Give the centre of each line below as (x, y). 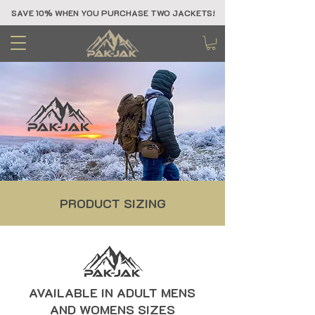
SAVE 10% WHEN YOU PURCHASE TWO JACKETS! (113, 12)
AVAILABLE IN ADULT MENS (112, 293)
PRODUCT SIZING (112, 204)
